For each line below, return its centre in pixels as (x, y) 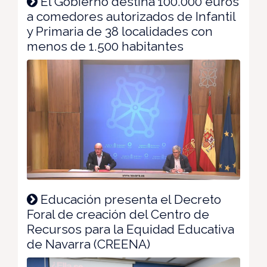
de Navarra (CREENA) (89, 244)
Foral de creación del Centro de (118, 214)
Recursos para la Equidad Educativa (131, 229)
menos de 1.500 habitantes (105, 46)
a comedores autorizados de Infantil (131, 17)
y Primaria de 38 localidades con (120, 32)
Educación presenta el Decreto (129, 199)
